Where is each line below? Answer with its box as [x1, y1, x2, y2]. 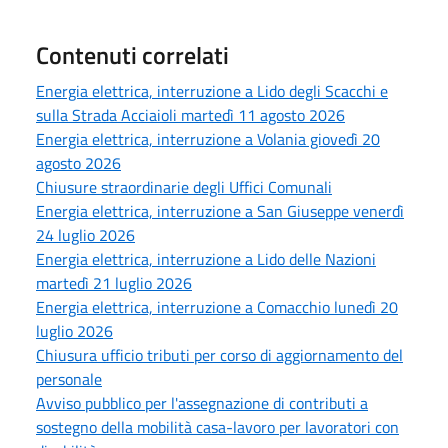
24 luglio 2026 [36, 222, 135, 247]
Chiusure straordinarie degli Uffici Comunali [36, 174, 332, 199]
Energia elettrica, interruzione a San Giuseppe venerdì [36, 198, 404, 223]
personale [36, 366, 102, 391]
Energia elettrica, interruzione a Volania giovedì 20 [36, 126, 380, 151]
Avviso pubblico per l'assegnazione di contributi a [36, 390, 368, 415]
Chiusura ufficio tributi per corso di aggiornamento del [36, 342, 403, 367]
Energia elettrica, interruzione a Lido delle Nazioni [36, 246, 376, 271]
